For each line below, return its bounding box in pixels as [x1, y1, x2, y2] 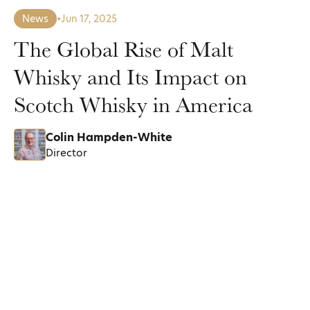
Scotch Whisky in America [14, 90, 253, 118]
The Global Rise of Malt [14, 35, 233, 63]
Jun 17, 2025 [61, 12, 117, 26]
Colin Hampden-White [46, 129, 172, 145]
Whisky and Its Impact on [14, 62, 247, 91]
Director [46, 145, 87, 160]
